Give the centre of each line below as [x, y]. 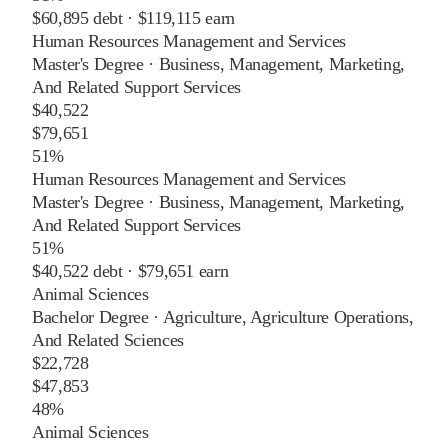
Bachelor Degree [90, 316]
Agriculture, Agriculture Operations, [288, 316]
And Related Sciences [108, 339]
